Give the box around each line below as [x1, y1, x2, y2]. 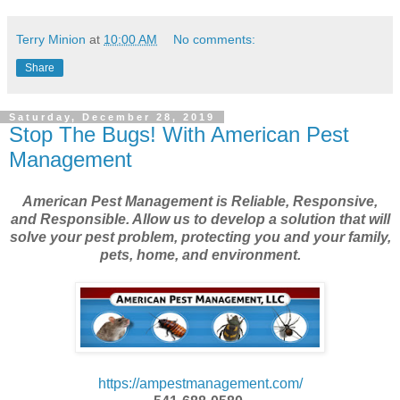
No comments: [173, 31, 256, 46]
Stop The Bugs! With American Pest [9, 121, 349, 146]
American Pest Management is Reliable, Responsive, [22, 194, 378, 210]
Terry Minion [16, 31, 86, 46]
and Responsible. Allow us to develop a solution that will [10, 212, 390, 228]
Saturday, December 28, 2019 [9, 111, 215, 122]
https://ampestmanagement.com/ [97, 376, 303, 392]
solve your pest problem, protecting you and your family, [9, 229, 391, 246]
